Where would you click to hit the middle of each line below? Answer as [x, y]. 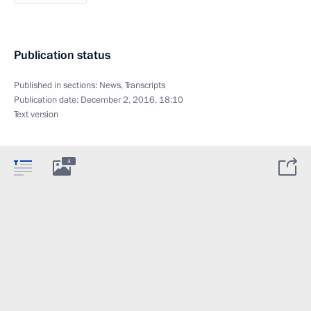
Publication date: [47, 100]
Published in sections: [57, 85]
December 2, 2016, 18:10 [132, 100]
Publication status [62, 55]
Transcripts [145, 85]
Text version [36, 115]
